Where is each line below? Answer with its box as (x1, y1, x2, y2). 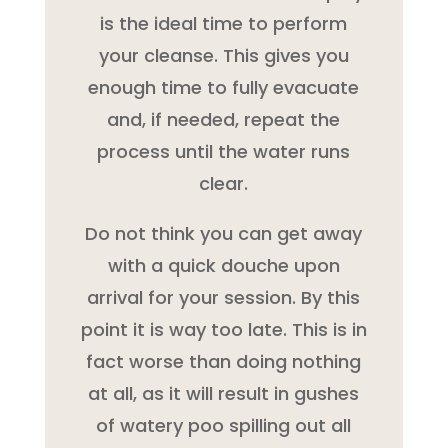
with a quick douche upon (107, 252, 340, 278)
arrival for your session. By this (87, 284, 361, 310)
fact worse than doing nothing (86, 348, 362, 374)
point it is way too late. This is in (80, 316, 367, 342)
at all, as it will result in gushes (88, 380, 360, 406)
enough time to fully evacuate (88, 74, 360, 100)
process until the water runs (97, 138, 351, 164)
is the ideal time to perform (100, 10, 348, 36)
